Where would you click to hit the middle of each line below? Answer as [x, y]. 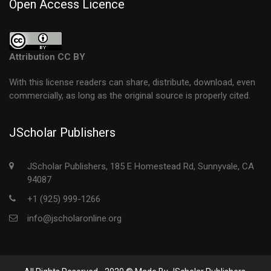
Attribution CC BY [47, 57]
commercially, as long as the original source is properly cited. [130, 96]
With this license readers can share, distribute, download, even [132, 82]
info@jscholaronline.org [74, 218]
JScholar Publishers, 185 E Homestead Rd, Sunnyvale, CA [141, 166]
